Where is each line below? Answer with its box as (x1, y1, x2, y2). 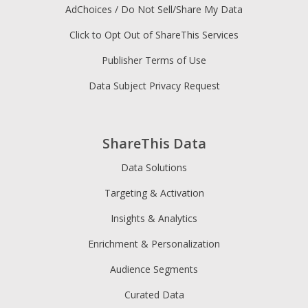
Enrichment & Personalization (88, 237, 220, 251)
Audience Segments (110, 263, 198, 276)
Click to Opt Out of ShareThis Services (69, 27, 239, 41)
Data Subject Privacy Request (88, 78, 220, 92)
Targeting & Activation (104, 186, 204, 200)
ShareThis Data (102, 134, 206, 153)
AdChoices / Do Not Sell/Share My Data (65, 2, 243, 16)
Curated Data (124, 288, 184, 302)
